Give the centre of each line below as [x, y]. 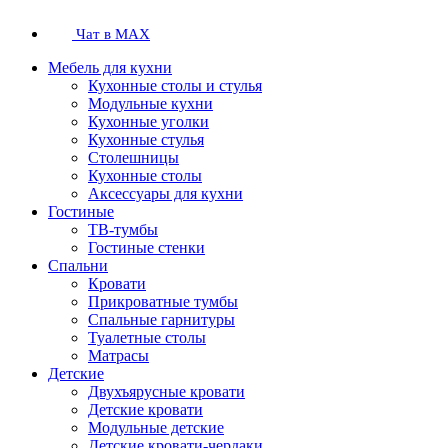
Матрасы [118, 356]
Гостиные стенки [146, 248]
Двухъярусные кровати [166, 392]
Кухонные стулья [146, 140]
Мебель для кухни [110, 68]
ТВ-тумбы [123, 230]
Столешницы [133, 158]
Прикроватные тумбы [163, 302]
